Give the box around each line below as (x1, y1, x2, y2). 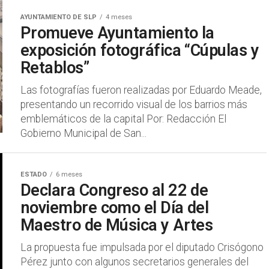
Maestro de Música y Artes (20, 216, 213, 235)
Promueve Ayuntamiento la (20, 23, 214, 43)
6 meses (56, 171, 82, 178)
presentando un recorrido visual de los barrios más (20, 98, 247, 110)
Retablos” (20, 58, 89, 77)
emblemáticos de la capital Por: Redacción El (20, 113, 226, 125)
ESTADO (20, 171, 47, 178)
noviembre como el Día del (20, 198, 209, 217)
